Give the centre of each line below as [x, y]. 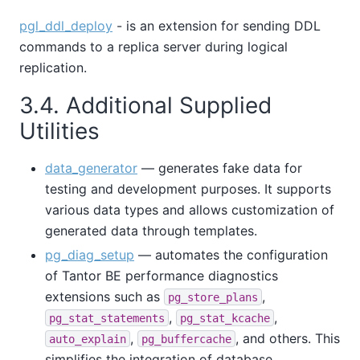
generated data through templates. [151, 230]
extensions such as [104, 296]
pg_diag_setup [90, 254]
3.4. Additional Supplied [145, 106]
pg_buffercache [186, 339]
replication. [53, 67]
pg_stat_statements [107, 318]
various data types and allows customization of [190, 209]
